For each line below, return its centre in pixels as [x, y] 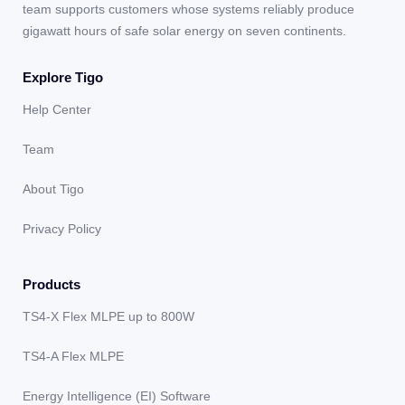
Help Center [57, 109]
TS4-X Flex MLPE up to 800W [108, 316]
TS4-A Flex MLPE [73, 356]
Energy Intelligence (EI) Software [117, 396]
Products [52, 284]
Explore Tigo [63, 77]
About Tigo [53, 188]
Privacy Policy [62, 228]
